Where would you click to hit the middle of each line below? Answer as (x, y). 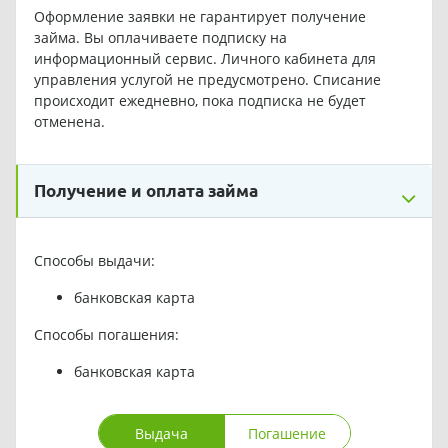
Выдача (161, 433)
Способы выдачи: (94, 260)
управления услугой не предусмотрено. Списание (207, 79)
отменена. (69, 121)
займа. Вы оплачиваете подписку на (160, 37)
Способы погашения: (106, 334)
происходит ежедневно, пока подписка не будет (199, 100)
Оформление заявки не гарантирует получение (199, 16)
